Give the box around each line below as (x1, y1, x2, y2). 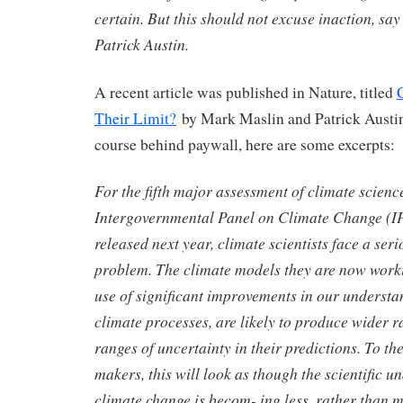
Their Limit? (94, 107, 176, 129)
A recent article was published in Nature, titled (94, 81, 397, 103)
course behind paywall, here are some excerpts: (94, 133, 395, 155)
